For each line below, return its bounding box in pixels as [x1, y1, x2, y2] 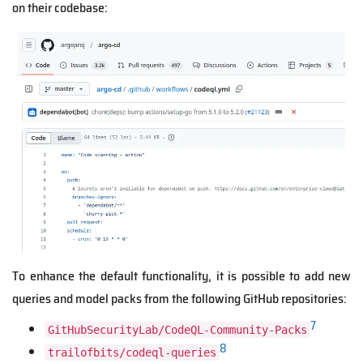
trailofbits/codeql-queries [48, 346, 216, 360]
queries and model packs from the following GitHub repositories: [12, 288, 347, 310]
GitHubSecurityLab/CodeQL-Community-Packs [48, 323, 307, 337]
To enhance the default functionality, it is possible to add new [12, 266, 351, 287]
